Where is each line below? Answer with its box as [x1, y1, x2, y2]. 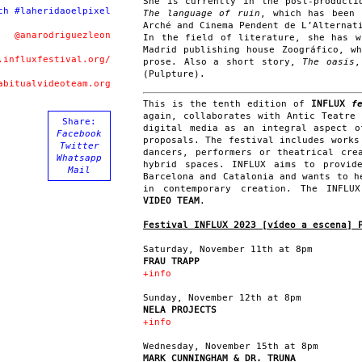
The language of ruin [143, 7, 260, 19]
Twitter [59, 141, 99, 151]
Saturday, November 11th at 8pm [143, 244, 313, 255]
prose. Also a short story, [143, 56, 303, 67]
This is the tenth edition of [143, 99, 311, 109]
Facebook [57, 128, 102, 139]
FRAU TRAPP [143, 256, 200, 267]
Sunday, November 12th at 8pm [143, 293, 301, 303]
